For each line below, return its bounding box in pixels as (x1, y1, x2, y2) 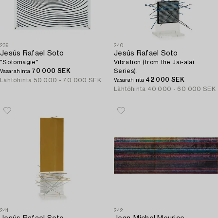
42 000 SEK (145, 77, 184, 83)
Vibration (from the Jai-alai (114, 59, 195, 65)
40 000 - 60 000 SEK (147, 86, 216, 92)
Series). (114, 68, 138, 74)
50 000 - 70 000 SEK (34, 77, 102, 83)
